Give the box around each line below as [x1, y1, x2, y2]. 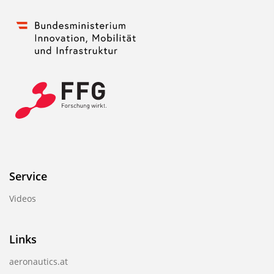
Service [9, 168, 47, 183]
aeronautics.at [9, 255, 68, 267]
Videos [9, 192, 36, 204]
